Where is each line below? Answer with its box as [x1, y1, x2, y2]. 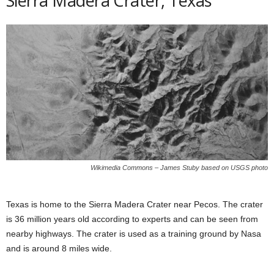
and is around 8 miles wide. [6, 243, 112, 254]
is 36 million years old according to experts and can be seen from [6, 214, 258, 224]
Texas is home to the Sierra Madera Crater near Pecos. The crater [6, 199, 263, 210]
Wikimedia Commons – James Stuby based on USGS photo [91, 164, 268, 172]
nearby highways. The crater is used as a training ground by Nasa [6, 229, 261, 239]
